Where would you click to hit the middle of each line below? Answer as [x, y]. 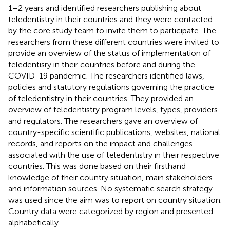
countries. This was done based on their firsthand [97, 166]
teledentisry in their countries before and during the [102, 64]
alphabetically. [34, 222]
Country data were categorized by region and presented [111, 211]
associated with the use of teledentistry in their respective [114, 155]
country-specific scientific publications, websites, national [114, 132]
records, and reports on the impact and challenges [100, 143]
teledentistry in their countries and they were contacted [110, 19]
